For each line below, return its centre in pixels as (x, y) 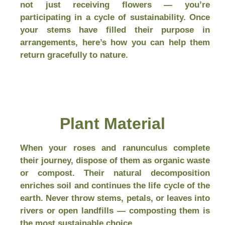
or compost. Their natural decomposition (115, 173)
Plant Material (113, 124)
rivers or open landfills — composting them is (115, 211)
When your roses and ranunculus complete (115, 148)
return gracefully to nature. (74, 55)
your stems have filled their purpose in (115, 30)
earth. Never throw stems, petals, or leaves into (115, 198)
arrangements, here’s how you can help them (115, 42)
